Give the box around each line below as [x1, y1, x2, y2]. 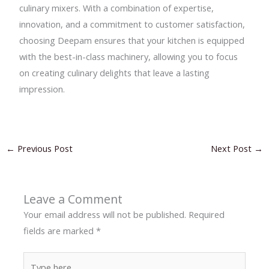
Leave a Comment [23, 191, 123, 208]
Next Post [211, 142, 255, 155]
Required [189, 208, 225, 221]
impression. [19, 82, 65, 95]
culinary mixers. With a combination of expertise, [19, 1, 214, 14]
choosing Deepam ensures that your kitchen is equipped [19, 34, 245, 46]
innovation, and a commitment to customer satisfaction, [19, 17, 246, 30]
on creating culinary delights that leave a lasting [19, 66, 210, 79]
